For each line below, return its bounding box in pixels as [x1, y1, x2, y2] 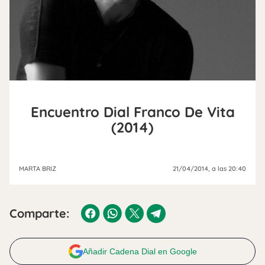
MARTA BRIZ [19, 164, 56, 173]
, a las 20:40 [208, 164, 246, 173]
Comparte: [9, 205, 69, 221]
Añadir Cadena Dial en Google [82, 246, 197, 256]
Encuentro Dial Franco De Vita [30, 102, 235, 121]
